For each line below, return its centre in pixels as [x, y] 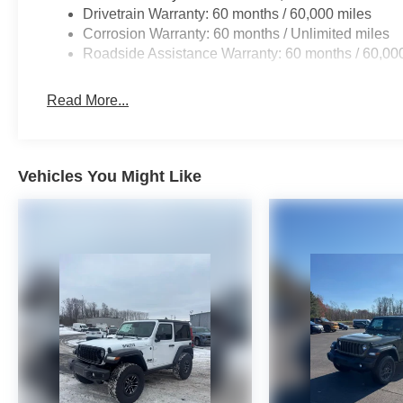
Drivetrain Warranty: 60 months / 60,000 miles [228, 13]
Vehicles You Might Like [110, 176]
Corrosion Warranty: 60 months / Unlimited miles [237, 33]
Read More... [88, 100]
